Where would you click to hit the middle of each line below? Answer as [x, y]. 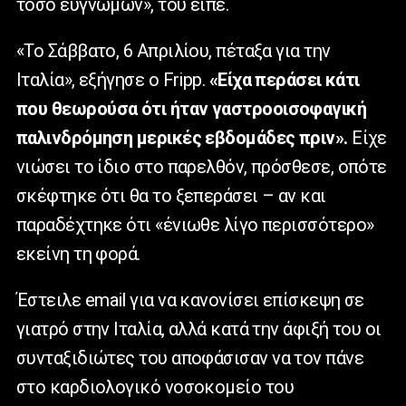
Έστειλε [51, 300]
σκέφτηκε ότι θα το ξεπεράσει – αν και [171, 196]
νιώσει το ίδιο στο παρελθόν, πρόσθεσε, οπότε [202, 167]
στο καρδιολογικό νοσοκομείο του [155, 387]
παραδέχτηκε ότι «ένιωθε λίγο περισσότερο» [195, 225]
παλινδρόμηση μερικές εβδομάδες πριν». [182, 138]
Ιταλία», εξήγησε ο [90, 80]
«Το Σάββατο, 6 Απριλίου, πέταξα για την [174, 51]
